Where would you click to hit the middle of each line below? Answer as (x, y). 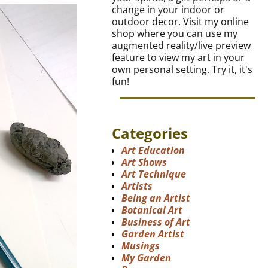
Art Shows (144, 162)
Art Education (153, 150)
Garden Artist (153, 234)
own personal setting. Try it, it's (182, 70)
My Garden (147, 258)
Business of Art (156, 222)
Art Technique (154, 174)
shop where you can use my (175, 34)
